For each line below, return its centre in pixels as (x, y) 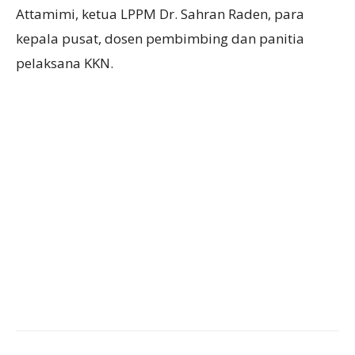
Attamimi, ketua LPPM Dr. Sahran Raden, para (160, 13)
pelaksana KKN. (65, 63)
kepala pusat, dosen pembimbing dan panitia (160, 38)
